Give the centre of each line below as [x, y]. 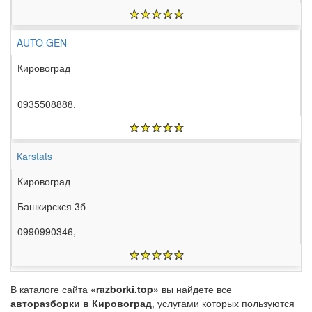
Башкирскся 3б [52, 206]
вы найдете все [195, 289]
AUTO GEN [42, 43]
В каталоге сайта [50, 289]
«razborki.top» [125, 289]
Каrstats [34, 156]
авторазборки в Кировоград [81, 303]
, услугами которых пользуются [223, 303]
